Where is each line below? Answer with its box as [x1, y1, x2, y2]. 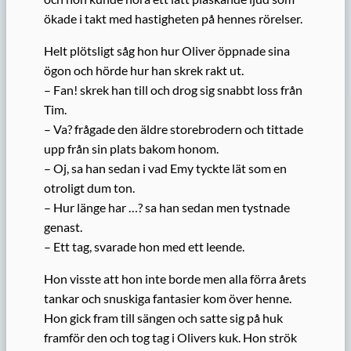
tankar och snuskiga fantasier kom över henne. [44, 291, 291, 306]
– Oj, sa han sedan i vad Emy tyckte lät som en [44, 161, 287, 176]
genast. [44, 219, 82, 235]
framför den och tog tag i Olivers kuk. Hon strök [44, 330, 297, 346]
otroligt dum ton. [44, 180, 135, 196]
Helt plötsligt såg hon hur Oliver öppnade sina [44, 43, 290, 59]
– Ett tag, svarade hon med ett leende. [44, 239, 244, 255]
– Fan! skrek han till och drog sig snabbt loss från [44, 82, 302, 98]
